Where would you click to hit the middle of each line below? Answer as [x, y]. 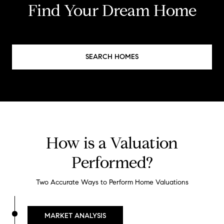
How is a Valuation [112, 143]
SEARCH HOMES [112, 57]
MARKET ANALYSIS [75, 216]
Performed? [112, 163]
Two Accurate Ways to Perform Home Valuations [112, 182]
